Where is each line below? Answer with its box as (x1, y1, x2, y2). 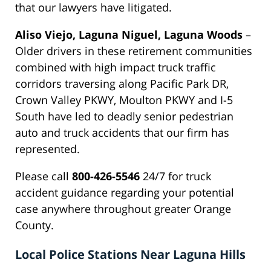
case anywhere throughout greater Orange (15, 201, 231, 217)
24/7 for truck (140, 169, 211, 184)
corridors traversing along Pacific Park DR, (15, 76, 229, 91)
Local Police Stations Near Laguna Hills (15, 246, 246, 263)
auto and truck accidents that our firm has (15, 125, 229, 140)
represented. (15, 142, 80, 157)
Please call (15, 169, 72, 184)
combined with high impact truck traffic (15, 60, 216, 75)
